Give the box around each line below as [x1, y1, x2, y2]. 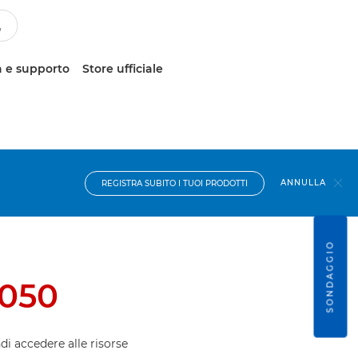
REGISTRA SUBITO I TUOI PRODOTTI [101, 177, 248, 189]
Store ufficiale [82, 62, 163, 76]
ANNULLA [280, 177, 326, 188]
